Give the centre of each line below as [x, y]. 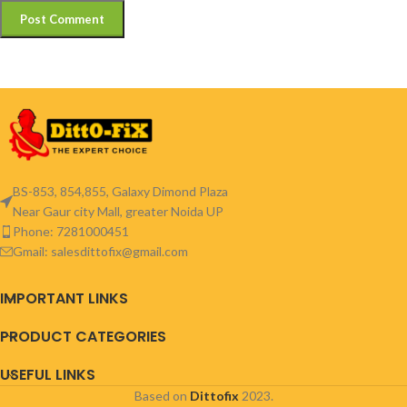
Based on [162, 396]
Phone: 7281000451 [71, 232]
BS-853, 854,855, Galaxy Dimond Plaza [120, 192]
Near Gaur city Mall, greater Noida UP [118, 212]
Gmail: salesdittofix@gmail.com [100, 252]
